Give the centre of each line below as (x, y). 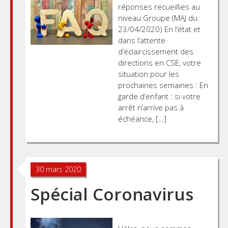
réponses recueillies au (159, 6)
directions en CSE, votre (159, 62)
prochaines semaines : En (163, 85)
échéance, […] (142, 118)
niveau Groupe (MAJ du (158, 18)
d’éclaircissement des (155, 51)
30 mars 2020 (58, 169)
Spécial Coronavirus (112, 194)
